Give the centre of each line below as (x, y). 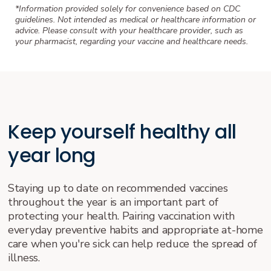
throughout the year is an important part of (113, 202)
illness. (24, 257)
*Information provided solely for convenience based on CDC (128, 8)
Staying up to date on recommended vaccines (118, 188)
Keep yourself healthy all (122, 131)
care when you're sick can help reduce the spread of (132, 243)
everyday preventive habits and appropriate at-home (135, 230)
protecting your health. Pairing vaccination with (122, 216)
